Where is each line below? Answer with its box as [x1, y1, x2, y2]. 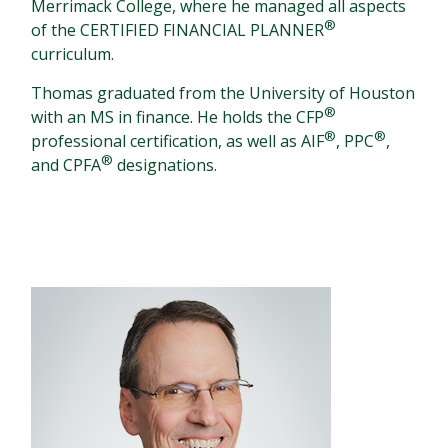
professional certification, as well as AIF [31, 130, 325, 152]
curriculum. [31, 43, 115, 65]
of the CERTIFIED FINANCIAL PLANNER [31, 19, 325, 41]
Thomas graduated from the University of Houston [31, 82, 416, 104]
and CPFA [31, 154, 102, 176]
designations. [113, 154, 218, 176]
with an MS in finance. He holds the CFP [31, 106, 325, 128]
